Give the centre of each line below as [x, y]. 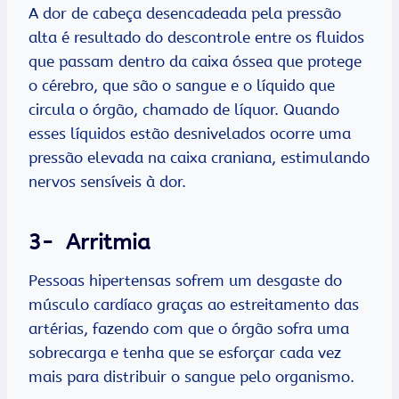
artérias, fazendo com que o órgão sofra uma [189, 329]
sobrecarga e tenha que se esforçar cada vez [185, 353]
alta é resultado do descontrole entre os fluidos [196, 38]
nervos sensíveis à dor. [112, 182]
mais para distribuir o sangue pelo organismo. [191, 377]
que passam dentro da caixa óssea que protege [195, 62]
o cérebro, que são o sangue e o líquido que [182, 86]
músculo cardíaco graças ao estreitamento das [194, 305]
